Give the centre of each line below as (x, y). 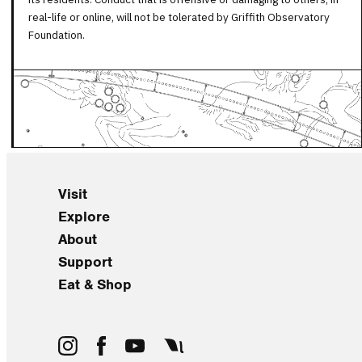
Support (85, 261)
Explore (84, 216)
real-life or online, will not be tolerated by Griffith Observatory (179, 17)
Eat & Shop (95, 284)
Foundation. (57, 35)
